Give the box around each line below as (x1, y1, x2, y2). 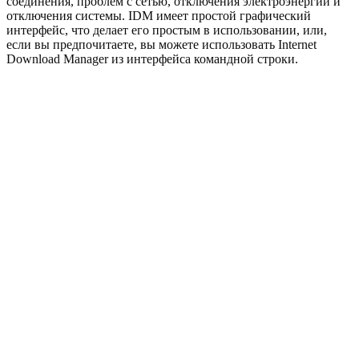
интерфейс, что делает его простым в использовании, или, (6, 22, 327, 37)
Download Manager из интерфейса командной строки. (6, 51, 298, 66)
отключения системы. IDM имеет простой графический (6, 8, 311, 22)
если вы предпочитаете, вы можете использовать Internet (6, 37, 317, 51)
